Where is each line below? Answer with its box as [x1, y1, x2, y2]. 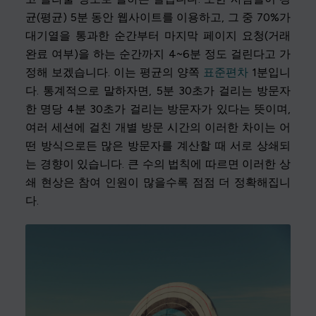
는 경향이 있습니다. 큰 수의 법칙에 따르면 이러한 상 [25, 157, 291, 171]
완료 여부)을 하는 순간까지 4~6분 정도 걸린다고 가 [25, 47, 291, 61]
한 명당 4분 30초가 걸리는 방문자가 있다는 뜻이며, [25, 102, 291, 116]
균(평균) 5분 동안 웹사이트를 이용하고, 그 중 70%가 [25, 10, 291, 24]
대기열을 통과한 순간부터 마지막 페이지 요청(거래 [25, 28, 291, 42]
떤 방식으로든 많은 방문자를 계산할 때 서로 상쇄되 [25, 138, 291, 152]
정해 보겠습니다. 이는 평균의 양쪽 [25, 65, 203, 79]
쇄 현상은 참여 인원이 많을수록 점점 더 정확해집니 [25, 175, 291, 189]
